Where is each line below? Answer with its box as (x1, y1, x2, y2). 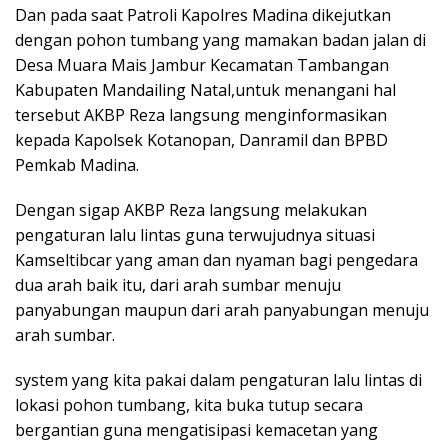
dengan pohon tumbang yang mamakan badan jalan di (15, 28, 426, 51)
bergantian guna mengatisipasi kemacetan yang (15, 418, 378, 441)
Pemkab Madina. (15, 153, 139, 176)
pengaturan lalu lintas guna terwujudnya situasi (15, 223, 375, 246)
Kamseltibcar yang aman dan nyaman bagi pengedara (15, 248, 418, 271)
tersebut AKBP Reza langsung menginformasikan (15, 103, 387, 126)
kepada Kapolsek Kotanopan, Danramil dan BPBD (15, 128, 388, 151)
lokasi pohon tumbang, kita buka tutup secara (15, 393, 363, 416)
